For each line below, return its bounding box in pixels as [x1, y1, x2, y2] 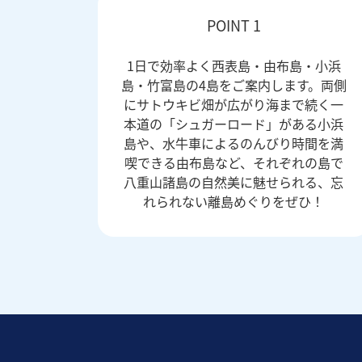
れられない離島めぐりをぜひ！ [143, 191, 325, 211]
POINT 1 [206, 14, 261, 36]
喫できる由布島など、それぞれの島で [124, 152, 343, 172]
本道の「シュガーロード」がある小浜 [124, 113, 344, 133]
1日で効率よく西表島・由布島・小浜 [126, 55, 341, 75]
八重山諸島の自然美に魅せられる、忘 [124, 171, 344, 192]
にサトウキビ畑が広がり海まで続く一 [124, 94, 344, 114]
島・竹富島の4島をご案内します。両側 [120, 74, 347, 95]
